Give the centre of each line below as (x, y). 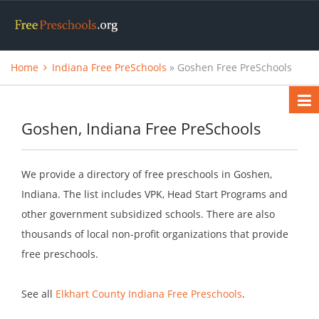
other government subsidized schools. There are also (148, 214)
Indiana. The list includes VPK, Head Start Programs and (155, 194)
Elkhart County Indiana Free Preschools (149, 294)
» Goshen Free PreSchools (229, 68)
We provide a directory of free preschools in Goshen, (147, 174)
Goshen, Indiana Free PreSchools (141, 129)
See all (38, 294)
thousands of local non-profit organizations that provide (155, 234)
